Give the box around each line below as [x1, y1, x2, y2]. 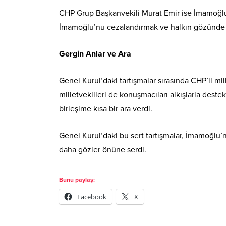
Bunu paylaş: [59, 176, 95, 183]
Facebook [77, 192, 106, 201]
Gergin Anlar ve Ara [59, 48, 131, 59]
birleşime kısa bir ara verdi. [59, 103, 152, 114]
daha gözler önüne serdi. [59, 144, 146, 155]
